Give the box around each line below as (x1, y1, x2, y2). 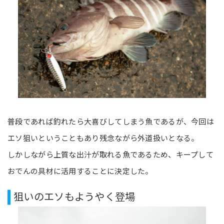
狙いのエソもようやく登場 (13, 188, 135, 203)
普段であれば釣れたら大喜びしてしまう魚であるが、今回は (7, 115, 214, 126)
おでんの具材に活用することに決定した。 (7, 165, 153, 176)
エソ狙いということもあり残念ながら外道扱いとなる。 (7, 132, 199, 143)
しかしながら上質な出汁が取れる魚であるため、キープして (7, 148, 214, 159)
